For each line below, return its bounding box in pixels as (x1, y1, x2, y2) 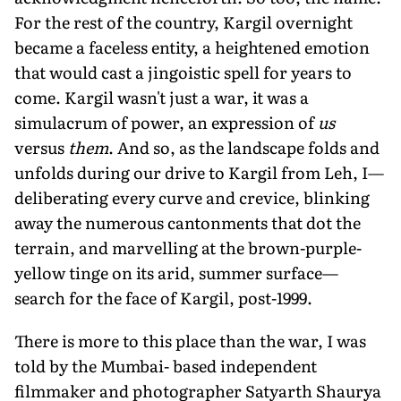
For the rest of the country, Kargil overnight (14, 9, 353, 34)
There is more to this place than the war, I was (14, 328, 366, 353)
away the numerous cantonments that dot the (14, 209, 361, 235)
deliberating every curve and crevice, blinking (14, 184, 370, 209)
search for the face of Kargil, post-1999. (14, 285, 312, 310)
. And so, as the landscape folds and (108, 134, 380, 159)
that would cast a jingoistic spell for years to (14, 59, 352, 84)
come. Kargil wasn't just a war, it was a (14, 84, 309, 109)
